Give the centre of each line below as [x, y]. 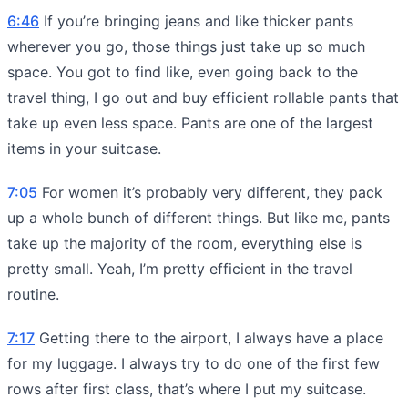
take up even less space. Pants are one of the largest [190, 122]
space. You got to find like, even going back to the [183, 71]
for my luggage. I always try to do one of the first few [194, 363]
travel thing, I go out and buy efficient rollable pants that [203, 97]
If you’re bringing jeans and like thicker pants [196, 20]
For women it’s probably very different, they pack [210, 192]
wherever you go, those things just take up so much [186, 46]
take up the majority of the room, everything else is [184, 243]
